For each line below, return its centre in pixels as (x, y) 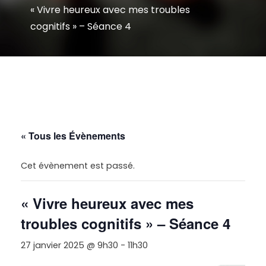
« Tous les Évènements (73, 135)
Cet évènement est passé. (78, 165)
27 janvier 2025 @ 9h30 (69, 245)
